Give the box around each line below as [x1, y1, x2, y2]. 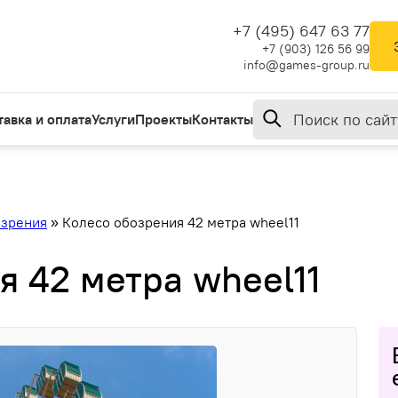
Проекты [135, 110, 192, 128]
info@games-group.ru [243, 56, 370, 73]
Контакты [192, 110, 253, 128]
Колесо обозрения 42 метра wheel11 [62, 213, 299, 231]
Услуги [92, 110, 135, 128]
